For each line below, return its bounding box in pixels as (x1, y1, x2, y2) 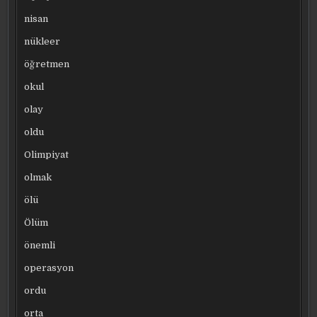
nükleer (24, 35, 61, 47)
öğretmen (24, 58, 70, 69)
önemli (24, 239, 56, 250)
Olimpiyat (24, 149, 69, 160)
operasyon (24, 262, 74, 273)
